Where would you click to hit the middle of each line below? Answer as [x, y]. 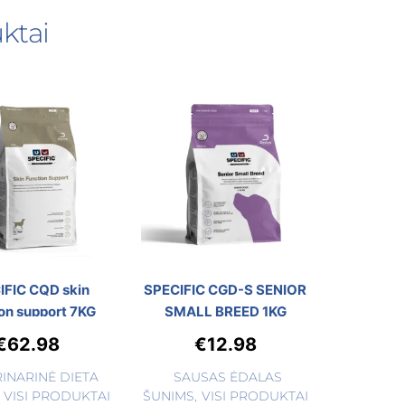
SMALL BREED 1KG [225, 311]
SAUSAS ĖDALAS [227, 377]
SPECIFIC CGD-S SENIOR [226, 289]
